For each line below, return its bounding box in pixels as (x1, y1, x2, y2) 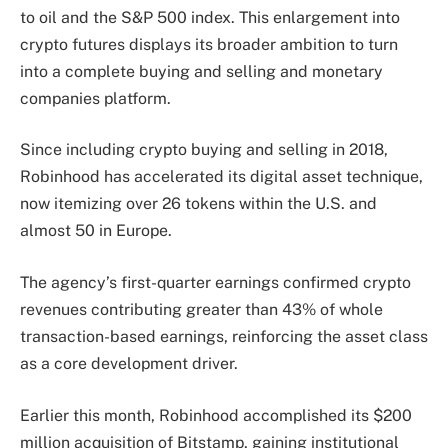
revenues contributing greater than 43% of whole (20, 300, 383, 319)
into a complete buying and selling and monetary (20, 61, 383, 81)
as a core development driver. (20, 354, 238, 373)
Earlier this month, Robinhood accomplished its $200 (20, 405, 412, 425)
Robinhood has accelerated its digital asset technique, (20, 167, 423, 187)
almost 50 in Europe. (20, 221, 172, 241)
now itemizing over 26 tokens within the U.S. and (20, 194, 377, 214)
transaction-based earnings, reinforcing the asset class (20, 327, 428, 346)
